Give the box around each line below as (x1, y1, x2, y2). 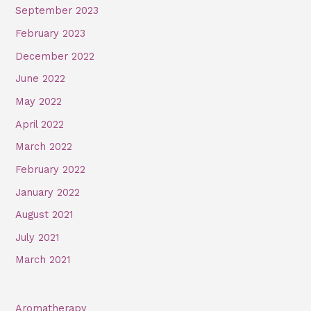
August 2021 (15, 208, 74, 221)
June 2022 (15, 72, 66, 85)
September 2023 (15, 4, 99, 17)
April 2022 (15, 117, 65, 131)
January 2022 (15, 185, 81, 199)
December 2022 (15, 49, 95, 62)
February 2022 (15, 162, 86, 176)
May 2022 (15, 94, 62, 108)
